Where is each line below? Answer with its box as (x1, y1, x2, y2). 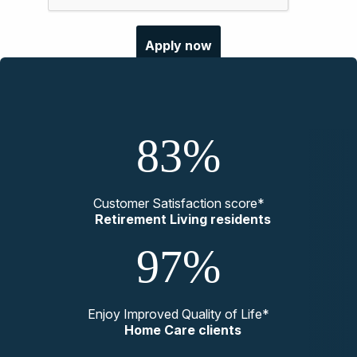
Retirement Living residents (86, 211, 271, 228)
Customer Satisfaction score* (92, 195, 265, 212)
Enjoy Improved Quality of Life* (88, 306, 269, 323)
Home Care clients (116, 322, 241, 339)
